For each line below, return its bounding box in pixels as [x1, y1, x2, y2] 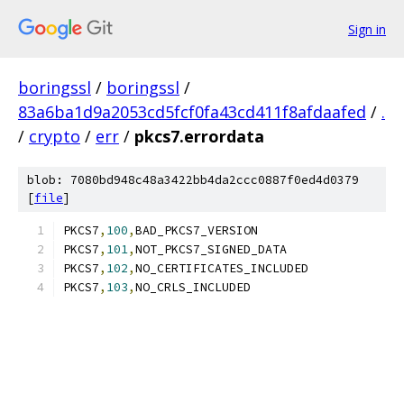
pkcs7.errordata [134, 125, 264, 147]
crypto [29, 125, 80, 147]
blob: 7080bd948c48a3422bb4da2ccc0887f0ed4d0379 [27, 172, 359, 188]
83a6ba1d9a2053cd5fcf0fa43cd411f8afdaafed [18, 101, 366, 123]
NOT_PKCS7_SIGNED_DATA [135, 242, 287, 257]
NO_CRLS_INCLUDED [135, 280, 251, 295]
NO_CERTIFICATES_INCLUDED [135, 261, 308, 276]
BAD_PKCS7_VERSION [135, 223, 258, 238]
